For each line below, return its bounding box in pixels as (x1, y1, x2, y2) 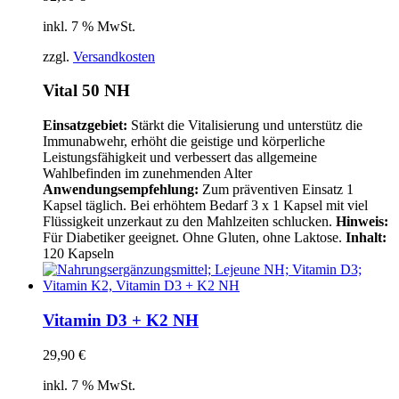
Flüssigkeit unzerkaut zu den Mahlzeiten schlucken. (43, 214, 336, 230)
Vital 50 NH (43, 81, 130, 101)
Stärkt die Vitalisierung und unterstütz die (127, 118, 362, 134)
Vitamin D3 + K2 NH (43, 310, 199, 330)
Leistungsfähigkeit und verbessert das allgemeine (43, 150, 317, 166)
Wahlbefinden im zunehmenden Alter (43, 166, 252, 182)
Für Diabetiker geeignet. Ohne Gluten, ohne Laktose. (43, 230, 346, 246)
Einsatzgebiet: (43, 118, 127, 134)
